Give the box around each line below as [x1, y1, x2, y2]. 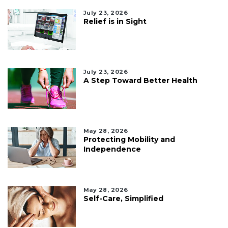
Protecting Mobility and [83, 134, 175, 144]
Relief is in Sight [83, 16, 147, 26]
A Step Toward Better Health [83, 75, 197, 85]
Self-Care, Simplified [83, 193, 163, 203]
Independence [83, 144, 141, 154]
